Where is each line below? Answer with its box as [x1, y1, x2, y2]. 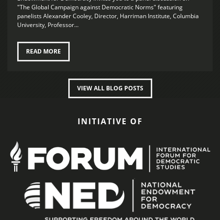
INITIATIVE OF [77, 115, 143, 127]
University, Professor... [17, 20, 79, 29]
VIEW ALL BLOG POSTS [77, 83, 143, 92]
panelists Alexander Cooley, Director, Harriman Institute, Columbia [17, 11, 199, 20]
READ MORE [26, 47, 61, 55]
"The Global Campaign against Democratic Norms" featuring [17, 2, 183, 11]
